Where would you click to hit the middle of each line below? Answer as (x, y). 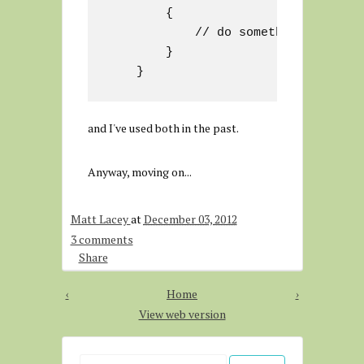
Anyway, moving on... (139, 172)
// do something (206, 33)
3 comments (102, 239)
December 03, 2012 (190, 219)
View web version (182, 314)
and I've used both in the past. (163, 128)
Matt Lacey (100, 219)
